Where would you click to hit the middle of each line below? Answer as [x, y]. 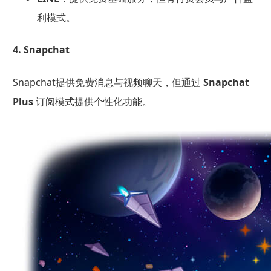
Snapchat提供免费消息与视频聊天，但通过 [108, 82]
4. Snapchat [41, 50]
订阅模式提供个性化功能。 [92, 101]
